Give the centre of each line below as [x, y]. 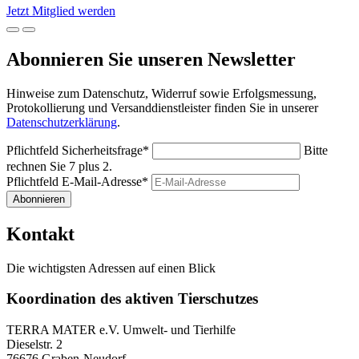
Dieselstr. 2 [34, 345]
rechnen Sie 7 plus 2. [59, 166]
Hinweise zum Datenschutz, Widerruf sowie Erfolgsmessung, [161, 93]
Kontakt [40, 234]
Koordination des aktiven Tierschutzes [132, 299]
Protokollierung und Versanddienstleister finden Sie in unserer [162, 107]
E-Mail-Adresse [102, 181]
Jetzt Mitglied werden [61, 11]
